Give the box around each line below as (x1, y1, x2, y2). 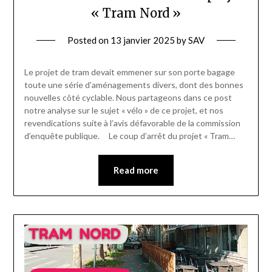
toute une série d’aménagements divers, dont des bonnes (24, 79, 243, 90)
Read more (114, 164, 158, 175)
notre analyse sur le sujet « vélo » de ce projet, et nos (24, 104, 223, 115)
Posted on (67, 34, 110, 46)
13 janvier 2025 (110, 34, 175, 46)
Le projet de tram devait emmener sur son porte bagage (24, 66, 235, 77)
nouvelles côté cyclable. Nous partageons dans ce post (24, 92, 232, 103)
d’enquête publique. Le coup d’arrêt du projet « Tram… (24, 130, 235, 141)
